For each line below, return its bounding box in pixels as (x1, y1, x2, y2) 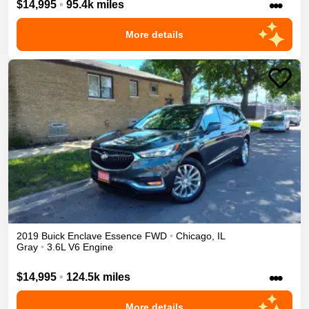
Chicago (176, 230, 212, 242)
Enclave (68, 230, 102, 242)
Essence (105, 230, 142, 242)
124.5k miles (66, 270, 130, 283)
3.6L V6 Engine (47, 241, 113, 253)
